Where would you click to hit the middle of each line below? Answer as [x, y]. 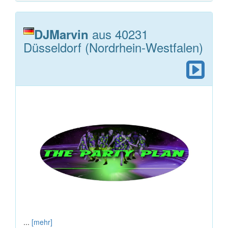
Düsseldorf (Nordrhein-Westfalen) [113, 47]
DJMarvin [61, 34]
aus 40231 [118, 34]
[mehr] [42, 222]
